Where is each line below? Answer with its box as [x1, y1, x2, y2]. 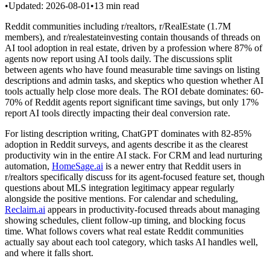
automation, [5, 160, 52, 171]
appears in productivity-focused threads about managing [45, 204, 260, 215]
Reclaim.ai [5, 204, 45, 215]
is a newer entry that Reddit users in [103, 160, 241, 171]
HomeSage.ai [52, 160, 103, 171]
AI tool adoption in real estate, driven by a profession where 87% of [5, 42, 262, 53]
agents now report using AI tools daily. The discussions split [5, 53, 232, 64]
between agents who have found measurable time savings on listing [5, 64, 260, 75]
